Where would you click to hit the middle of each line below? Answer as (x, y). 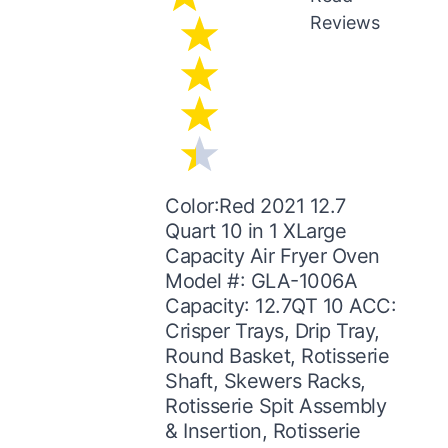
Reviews (344, 22)
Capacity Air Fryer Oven (272, 255)
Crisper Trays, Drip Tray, (272, 330)
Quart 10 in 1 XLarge (256, 230)
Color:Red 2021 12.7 (255, 205)
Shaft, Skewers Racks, (265, 380)
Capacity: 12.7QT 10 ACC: (281, 305)
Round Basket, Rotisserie (277, 355)
